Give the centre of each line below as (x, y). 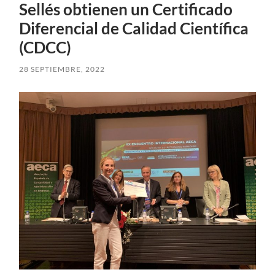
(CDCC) (45, 48)
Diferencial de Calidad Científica (134, 29)
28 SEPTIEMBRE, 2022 (62, 69)
